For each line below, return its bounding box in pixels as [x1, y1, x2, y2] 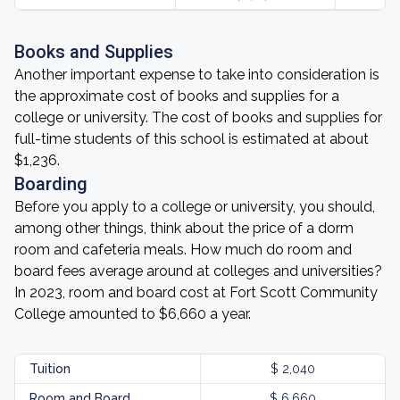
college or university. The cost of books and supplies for [14, 109, 382, 126]
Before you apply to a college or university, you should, [14, 198, 375, 215]
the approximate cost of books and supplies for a [14, 87, 339, 104]
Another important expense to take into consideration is [14, 66, 379, 83]
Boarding [14, 173, 87, 195]
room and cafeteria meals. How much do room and [14, 241, 352, 258]
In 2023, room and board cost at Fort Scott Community [14, 284, 378, 301]
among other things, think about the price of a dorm [14, 220, 354, 237]
